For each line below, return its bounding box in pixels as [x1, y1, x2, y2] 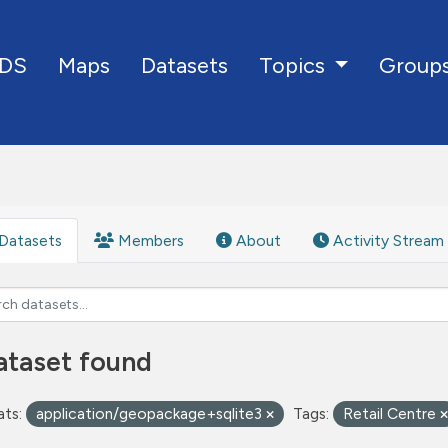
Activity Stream [329, 231, 444, 250]
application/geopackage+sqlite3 [36, 404, 266, 423]
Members [114, 231, 184, 250]
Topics [258, 52, 330, 79]
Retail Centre [343, 404, 440, 423]
